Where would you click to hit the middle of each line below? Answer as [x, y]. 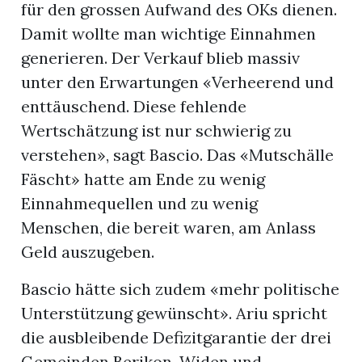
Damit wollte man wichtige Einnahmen [169, 34]
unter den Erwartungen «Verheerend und [178, 82]
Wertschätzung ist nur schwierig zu [157, 131]
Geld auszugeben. [88, 252]
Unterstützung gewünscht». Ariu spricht [175, 314]
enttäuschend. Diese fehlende [134, 107]
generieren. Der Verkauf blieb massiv [161, 58]
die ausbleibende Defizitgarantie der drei [177, 338]
